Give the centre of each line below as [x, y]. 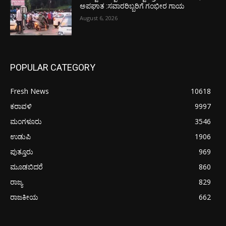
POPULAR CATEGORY [53, 67]
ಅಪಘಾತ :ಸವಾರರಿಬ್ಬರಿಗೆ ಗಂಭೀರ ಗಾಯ [132, 6]
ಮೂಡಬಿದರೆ [26, 166]
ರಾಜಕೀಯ [24, 197]
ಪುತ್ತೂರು [22, 151]
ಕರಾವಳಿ [21, 106]
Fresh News [30, 91]
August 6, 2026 [99, 18]
